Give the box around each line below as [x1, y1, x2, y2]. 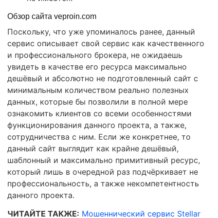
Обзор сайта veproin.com [7, 12, 96, 21]
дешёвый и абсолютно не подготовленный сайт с [7, 73, 198, 84]
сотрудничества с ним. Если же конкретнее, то [7, 132, 191, 142]
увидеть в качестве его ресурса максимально [7, 62, 187, 72]
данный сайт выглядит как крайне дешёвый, [7, 144, 179, 154]
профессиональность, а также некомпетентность [7, 179, 199, 189]
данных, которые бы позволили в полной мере [7, 97, 188, 107]
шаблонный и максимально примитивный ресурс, [7, 155, 200, 165]
